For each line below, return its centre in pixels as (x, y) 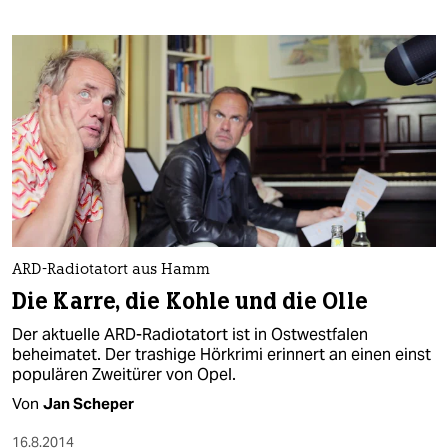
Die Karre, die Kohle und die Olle (190, 302)
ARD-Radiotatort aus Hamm (111, 271)
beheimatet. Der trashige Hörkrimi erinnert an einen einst (221, 355)
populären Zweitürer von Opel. (124, 375)
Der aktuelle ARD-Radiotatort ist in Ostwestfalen (190, 335)
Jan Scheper (88, 404)
